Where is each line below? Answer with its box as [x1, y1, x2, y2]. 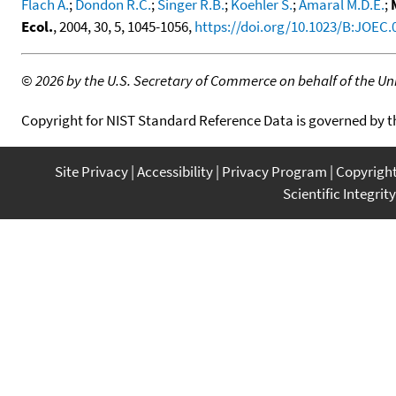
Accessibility [137, 161, 213, 181]
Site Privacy [55, 161, 128, 181]
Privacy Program [222, 161, 327, 181]
